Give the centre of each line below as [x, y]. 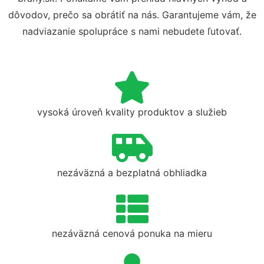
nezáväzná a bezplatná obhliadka [132, 173]
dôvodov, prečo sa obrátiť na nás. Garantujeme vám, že [132, 15]
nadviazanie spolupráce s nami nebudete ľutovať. [132, 31]
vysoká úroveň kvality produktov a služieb [132, 112]
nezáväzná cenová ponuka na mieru [132, 233]
